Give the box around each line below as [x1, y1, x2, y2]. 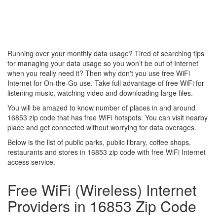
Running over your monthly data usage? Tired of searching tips [7, 48, 204, 58]
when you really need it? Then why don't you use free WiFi [7, 68, 190, 78]
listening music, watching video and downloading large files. [7, 88, 193, 98]
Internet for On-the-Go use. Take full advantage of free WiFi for [7, 78, 204, 88]
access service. [7, 157, 55, 167]
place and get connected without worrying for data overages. [7, 122, 196, 132]
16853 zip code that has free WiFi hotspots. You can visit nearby [7, 112, 208, 122]
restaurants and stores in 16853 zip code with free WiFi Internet [7, 147, 206, 157]
